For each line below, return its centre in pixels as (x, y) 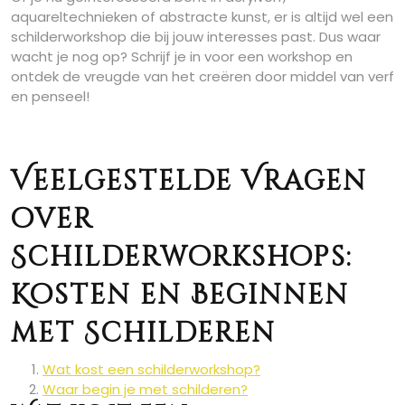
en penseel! (50, 96)
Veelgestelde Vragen (189, 182)
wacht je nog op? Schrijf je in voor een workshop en (182, 57)
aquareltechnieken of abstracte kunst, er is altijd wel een (202, 17)
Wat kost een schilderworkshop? (151, 369)
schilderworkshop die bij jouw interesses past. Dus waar (196, 37)
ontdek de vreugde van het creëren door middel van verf (202, 76)
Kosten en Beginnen (180, 296)
